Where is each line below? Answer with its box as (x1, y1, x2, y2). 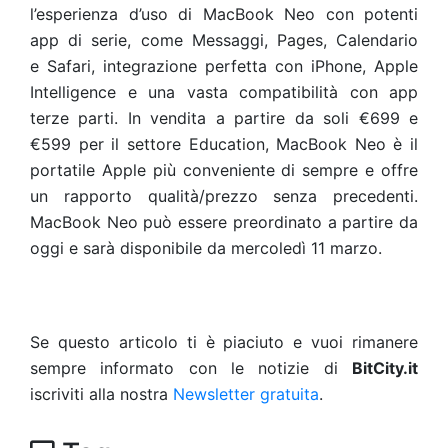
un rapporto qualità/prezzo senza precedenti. (30, 186, 418, 206)
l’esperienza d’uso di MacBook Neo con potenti (30, 4, 418, 24)
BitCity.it (352, 358, 418, 378)
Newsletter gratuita (173, 384, 319, 404)
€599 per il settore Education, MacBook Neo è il (30, 134, 418, 154)
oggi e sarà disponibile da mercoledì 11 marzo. (30, 238, 382, 258)
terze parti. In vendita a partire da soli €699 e (30, 108, 418, 128)
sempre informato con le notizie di (30, 358, 352, 378)
